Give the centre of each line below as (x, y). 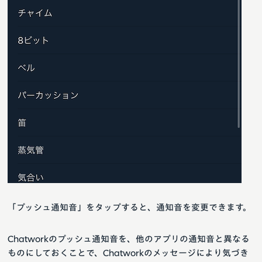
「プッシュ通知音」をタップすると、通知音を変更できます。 (130, 208)
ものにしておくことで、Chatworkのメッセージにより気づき (128, 253)
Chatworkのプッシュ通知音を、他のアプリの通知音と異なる (129, 239)
